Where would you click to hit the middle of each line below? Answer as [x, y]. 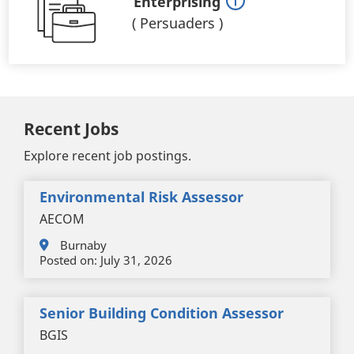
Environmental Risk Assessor [141, 197]
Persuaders [177, 23]
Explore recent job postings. [107, 156]
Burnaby [83, 245]
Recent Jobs [71, 129]
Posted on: [68, 260]
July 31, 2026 [135, 260]
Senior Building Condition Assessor [162, 313]
